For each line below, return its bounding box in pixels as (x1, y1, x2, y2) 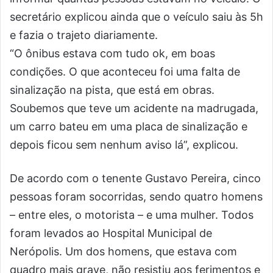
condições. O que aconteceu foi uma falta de (10, 65, 240, 78)
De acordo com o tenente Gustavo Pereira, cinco (10, 172, 261, 185)
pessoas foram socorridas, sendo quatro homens (10, 190, 263, 203)
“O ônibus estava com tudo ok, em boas (10, 47, 215, 60)
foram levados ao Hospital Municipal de (10, 227, 212, 239)
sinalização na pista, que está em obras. (10, 83, 214, 96)
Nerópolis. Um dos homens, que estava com (10, 245, 237, 258)
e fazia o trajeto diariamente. (10, 29, 158, 41)
